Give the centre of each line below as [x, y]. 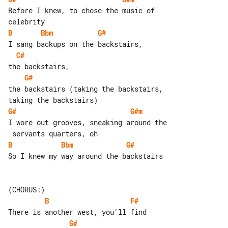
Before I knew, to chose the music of [83, 10]
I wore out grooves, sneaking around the [88, 122]
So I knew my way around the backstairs [85, 156]
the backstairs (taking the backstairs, [88, 89]
